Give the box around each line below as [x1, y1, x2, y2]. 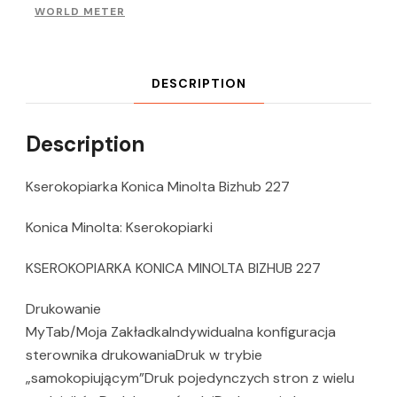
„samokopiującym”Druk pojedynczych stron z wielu [26, 368, 354, 387]
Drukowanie [26, 299, 101, 318]
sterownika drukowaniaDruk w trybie [26, 345, 262, 364]
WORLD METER [35, 4, 125, 19]
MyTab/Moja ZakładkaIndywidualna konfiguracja [26, 322, 336, 341]
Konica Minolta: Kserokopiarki [26, 217, 213, 237]
